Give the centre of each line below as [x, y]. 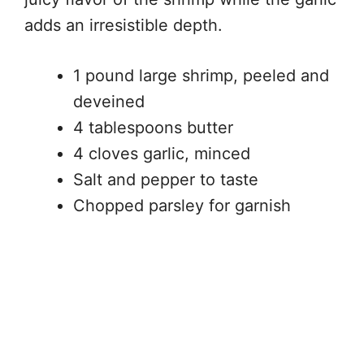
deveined [109, 102]
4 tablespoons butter [153, 128]
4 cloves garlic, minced [162, 154]
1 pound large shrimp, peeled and [201, 76]
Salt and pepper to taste [166, 180]
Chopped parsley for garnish [182, 206]
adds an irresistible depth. [123, 25]
